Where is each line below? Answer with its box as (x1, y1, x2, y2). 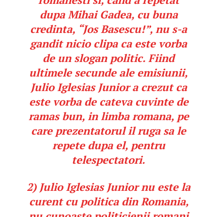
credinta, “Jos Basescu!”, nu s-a (30, 22, 187, 36)
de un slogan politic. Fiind (43, 51, 174, 65)
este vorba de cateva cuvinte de (29, 94, 188, 109)
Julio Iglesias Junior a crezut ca (30, 80, 187, 94)
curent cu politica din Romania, (29, 194, 188, 209)
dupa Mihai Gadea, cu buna (39, 7, 178, 22)
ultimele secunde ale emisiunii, (29, 65, 188, 80)
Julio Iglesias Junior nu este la (39, 180, 190, 194)
